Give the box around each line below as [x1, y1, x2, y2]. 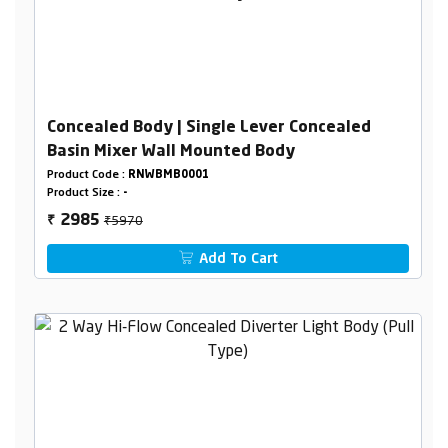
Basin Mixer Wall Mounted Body [46, 143, 295, 160]
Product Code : [46, 169, 128, 181]
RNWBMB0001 [127, 169, 209, 181]
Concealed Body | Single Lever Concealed [46, 119, 371, 136]
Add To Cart [195, 251, 279, 266]
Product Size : [46, 187, 123, 199]
